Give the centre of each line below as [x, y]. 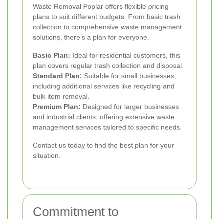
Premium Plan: [57, 106]
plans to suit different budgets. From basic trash [107, 16]
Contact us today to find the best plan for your [103, 145]
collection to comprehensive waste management [107, 27]
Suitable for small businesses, [129, 76]
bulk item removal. [61, 96]
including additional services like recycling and [104, 86]
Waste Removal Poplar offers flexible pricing [101, 6]
